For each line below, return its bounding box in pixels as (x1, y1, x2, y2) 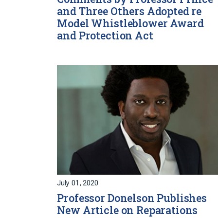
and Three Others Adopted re (57, 4, 202, 18)
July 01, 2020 (57, 179, 98, 188)
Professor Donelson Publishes (57, 191, 207, 205)
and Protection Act (57, 29, 153, 43)
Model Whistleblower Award (57, 17, 204, 31)
